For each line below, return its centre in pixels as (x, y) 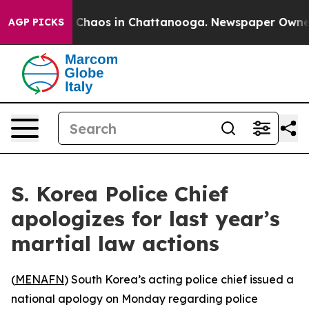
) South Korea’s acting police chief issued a (179, 279)
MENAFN (40, 279)
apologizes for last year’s (146, 219)
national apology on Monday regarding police (134, 299)
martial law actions (115, 243)
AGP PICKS (36, 22)
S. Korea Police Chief (120, 194)
